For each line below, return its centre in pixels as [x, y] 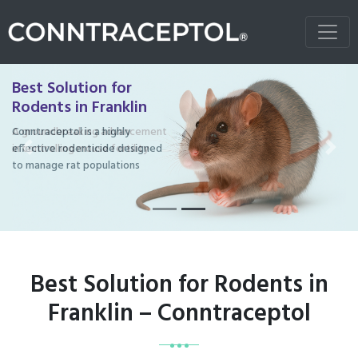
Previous [51, 156]
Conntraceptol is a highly [71, 132]
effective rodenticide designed [87, 149]
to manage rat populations [76, 166]
